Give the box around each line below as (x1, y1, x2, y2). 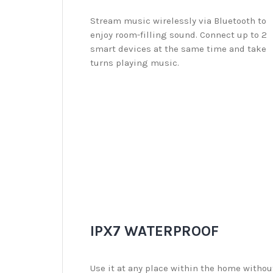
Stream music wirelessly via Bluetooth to (90, 15, 266, 27)
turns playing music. (90, 57, 179, 69)
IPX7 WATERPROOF (90, 222, 219, 239)
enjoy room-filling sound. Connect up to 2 (90, 29, 267, 41)
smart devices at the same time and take (90, 43, 266, 55)
